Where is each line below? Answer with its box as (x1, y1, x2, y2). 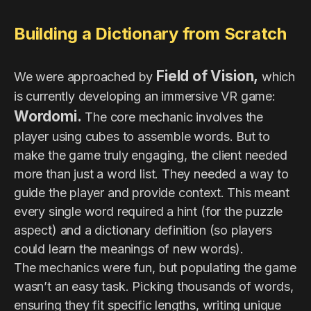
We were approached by (14, 69, 157, 84)
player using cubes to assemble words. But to (14, 129, 271, 144)
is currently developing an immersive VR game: (14, 89, 276, 103)
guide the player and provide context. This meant (14, 185, 289, 200)
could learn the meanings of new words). (14, 242, 244, 256)
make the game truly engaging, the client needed (14, 148, 287, 162)
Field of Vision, (156, 67, 259, 85)
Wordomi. (14, 108, 82, 125)
